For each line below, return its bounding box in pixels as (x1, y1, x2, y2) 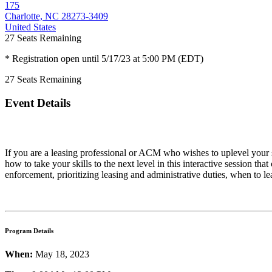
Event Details (5, 96, 70, 109)
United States (5, 21, 56, 32)
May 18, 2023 (33, 249, 89, 260)
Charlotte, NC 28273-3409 (5, 10, 108, 21)
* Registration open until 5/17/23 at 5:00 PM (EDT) (5, 53, 203, 64)
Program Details (5, 226, 53, 234)
